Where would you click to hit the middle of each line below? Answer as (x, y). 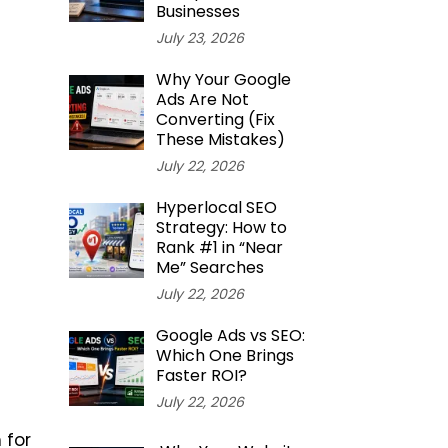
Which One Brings (224, 355)
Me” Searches (209, 267)
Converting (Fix (215, 119)
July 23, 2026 (199, 38)
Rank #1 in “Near (219, 247)
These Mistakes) (220, 139)
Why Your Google (223, 79)
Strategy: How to (221, 227)
